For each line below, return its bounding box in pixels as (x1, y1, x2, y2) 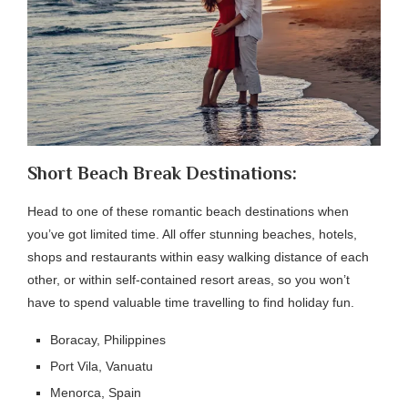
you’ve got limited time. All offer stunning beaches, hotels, (27, 227, 357, 241)
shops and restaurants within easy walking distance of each (27, 250, 369, 264)
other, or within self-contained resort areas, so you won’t (27, 272, 350, 287)
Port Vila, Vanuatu (50, 359, 153, 373)
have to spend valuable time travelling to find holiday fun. (27, 295, 354, 310)
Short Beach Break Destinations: (27, 163, 297, 183)
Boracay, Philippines (50, 332, 166, 347)
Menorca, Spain (50, 385, 141, 400)
